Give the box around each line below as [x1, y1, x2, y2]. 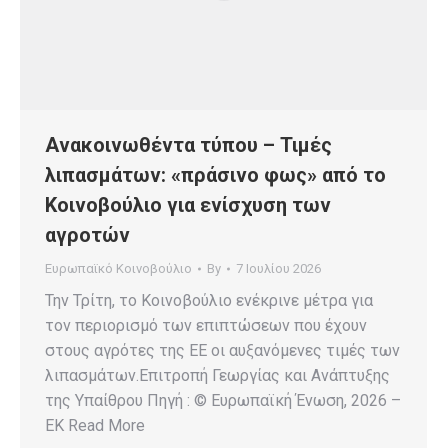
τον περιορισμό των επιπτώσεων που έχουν [45, 316, 367, 336]
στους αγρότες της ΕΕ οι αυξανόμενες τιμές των [45, 341, 400, 361]
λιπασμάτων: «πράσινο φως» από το [45, 163, 386, 188]
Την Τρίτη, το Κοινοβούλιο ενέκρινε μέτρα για [45, 291, 373, 311]
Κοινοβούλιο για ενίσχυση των [45, 193, 331, 218]
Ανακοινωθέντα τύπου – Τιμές [45, 133, 332, 158]
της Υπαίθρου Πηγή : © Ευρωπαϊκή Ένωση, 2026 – [45, 391, 401, 411]
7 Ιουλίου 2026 [236, 261, 321, 277]
